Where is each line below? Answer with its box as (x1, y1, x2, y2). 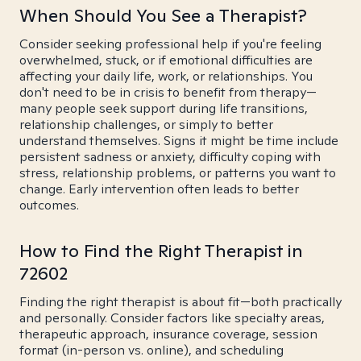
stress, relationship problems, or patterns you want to (19, 164, 336, 181)
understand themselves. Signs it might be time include (19, 132, 338, 149)
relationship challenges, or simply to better (19, 116, 273, 133)
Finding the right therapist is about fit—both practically (19, 293, 342, 310)
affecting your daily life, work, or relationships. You (19, 68, 313, 85)
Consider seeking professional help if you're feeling (19, 35, 322, 52)
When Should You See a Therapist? (19, 4, 307, 27)
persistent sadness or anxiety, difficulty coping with (19, 148, 321, 165)
